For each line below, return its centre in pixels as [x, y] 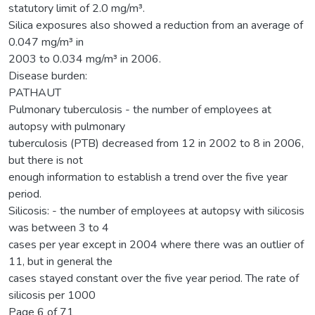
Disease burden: [48, 76]
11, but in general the [60, 261]
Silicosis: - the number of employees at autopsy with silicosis [156, 211]
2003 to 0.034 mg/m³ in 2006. [85, 59]
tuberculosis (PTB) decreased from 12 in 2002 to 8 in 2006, [156, 143]
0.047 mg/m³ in [46, 42]
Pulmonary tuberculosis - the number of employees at [140, 109]
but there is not [46, 160]
